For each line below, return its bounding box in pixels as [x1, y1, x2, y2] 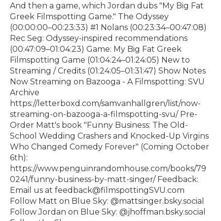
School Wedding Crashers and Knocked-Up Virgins [10, 131, 209, 141]
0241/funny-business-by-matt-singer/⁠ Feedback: [10, 175, 198, 184]
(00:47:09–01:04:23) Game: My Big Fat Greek [10, 44, 182, 54]
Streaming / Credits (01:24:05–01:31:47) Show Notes [10, 66, 206, 76]
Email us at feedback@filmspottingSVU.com [10, 185, 184, 195]
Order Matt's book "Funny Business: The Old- [10, 120, 188, 130]
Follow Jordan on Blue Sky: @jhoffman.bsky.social [10, 207, 206, 217]
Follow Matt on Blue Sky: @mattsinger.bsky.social [10, 196, 204, 206]
